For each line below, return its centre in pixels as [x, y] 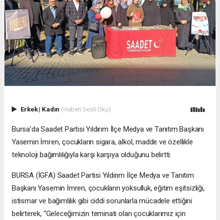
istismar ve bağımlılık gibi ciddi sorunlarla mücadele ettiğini [102, 201]
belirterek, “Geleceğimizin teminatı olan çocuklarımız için [99, 214]
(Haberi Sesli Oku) [86, 109]
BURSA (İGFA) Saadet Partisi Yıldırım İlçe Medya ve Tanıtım [103, 176]
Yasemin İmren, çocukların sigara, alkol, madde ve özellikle [102, 142]
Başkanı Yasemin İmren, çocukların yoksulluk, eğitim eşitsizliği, [108, 188]
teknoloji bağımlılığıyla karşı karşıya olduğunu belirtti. [92, 155]
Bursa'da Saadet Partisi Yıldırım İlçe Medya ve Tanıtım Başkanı [108, 129]
